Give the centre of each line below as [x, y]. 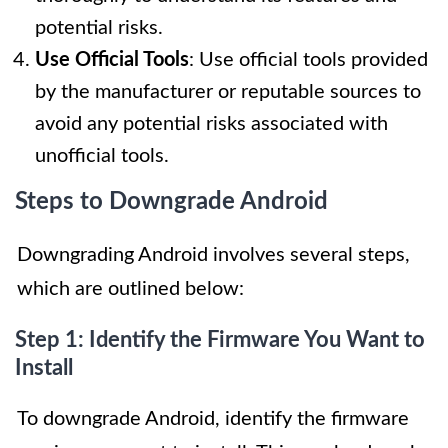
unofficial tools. [102, 156]
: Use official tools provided [308, 60]
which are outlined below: [130, 289]
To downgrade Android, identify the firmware [213, 419]
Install [44, 368]
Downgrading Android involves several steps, [213, 255]
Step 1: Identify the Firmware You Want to [220, 340]
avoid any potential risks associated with [211, 124]
